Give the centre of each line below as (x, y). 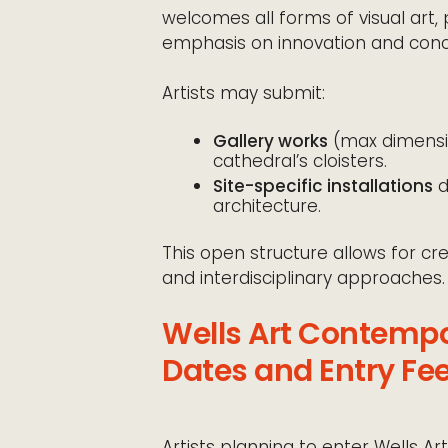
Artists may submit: (243, 92)
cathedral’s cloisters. (300, 160)
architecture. (267, 205)
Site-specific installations (323, 185)
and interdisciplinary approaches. (303, 277)
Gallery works (270, 140)
